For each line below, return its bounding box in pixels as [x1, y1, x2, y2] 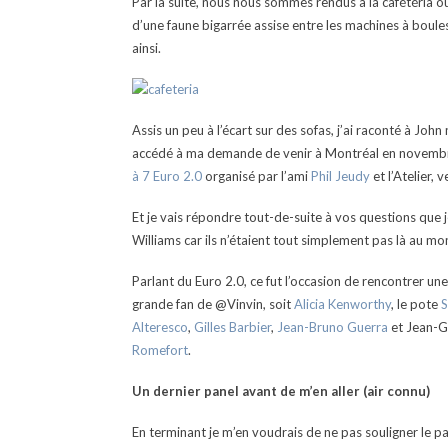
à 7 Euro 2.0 [132, 168, 202, 184]
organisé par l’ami [202, 168, 308, 184]
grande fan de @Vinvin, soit [132, 296, 294, 312]
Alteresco [132, 319, 188, 335]
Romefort [132, 342, 188, 358]
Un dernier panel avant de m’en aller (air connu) [132, 383, 430, 399]
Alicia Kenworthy [294, 296, 391, 312]
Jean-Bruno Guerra [277, 319, 388, 335]
